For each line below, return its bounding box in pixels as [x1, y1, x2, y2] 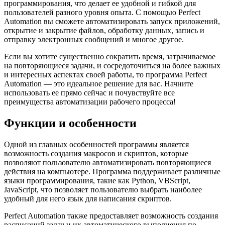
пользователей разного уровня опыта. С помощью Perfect [4, 8, 200, 17]
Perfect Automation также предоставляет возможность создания [4, 211, 218, 220]
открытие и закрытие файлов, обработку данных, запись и [4, 26, 204, 35]
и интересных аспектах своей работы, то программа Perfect [4, 70, 207, 79]
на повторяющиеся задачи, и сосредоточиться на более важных [4, 61, 220, 70]
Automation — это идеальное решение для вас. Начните [4, 79, 193, 88]
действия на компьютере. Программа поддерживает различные [4, 167, 220, 176]
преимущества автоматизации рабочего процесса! [4, 97, 176, 106]
